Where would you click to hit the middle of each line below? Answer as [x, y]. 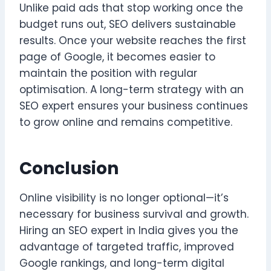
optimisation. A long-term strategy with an [132, 89]
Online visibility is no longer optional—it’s [124, 198]
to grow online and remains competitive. [126, 122]
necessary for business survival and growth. [134, 214]
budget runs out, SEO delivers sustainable [128, 24]
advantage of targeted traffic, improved [127, 247]
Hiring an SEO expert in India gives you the [129, 230]
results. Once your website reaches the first [133, 40]
